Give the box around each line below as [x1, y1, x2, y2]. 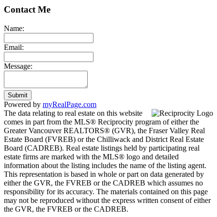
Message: [4, 62, 32, 70]
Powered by [4, 100, 43, 108]
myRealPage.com [43, 100, 96, 108]
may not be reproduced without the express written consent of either [4, 196, 211, 204]
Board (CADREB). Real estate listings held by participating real [4, 143, 200, 152]
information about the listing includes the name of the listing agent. [4, 161, 206, 170]
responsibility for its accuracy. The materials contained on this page [4, 187, 208, 196]
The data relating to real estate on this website [4, 108, 142, 117]
